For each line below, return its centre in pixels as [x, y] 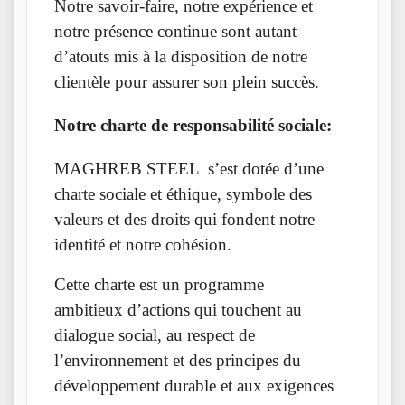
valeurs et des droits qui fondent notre [184, 220]
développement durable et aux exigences [194, 386]
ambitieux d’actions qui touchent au [178, 310]
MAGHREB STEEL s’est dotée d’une [189, 169]
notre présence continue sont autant [175, 32]
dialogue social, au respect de [155, 335]
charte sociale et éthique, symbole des [183, 194]
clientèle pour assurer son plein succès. [187, 82]
